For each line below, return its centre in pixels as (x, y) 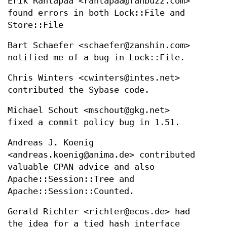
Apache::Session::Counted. (71, 192)
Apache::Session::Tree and (71, 179)
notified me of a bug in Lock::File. (96, 58)
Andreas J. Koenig (51, 143)
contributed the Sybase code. (79, 90)
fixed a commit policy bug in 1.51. (94, 123)
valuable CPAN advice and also (81, 167)
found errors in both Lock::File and (96, 13)
